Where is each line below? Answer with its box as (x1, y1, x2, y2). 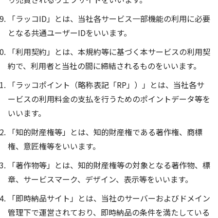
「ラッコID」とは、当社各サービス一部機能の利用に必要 (8, 13, 210, 25)
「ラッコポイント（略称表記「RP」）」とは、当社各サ (8, 79, 204, 91)
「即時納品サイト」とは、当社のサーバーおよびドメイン (8, 192, 210, 204)
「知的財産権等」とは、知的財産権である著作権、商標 (8, 126, 202, 138)
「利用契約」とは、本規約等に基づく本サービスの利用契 (8, 46, 210, 58)
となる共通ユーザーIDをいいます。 (8, 27, 131, 39)
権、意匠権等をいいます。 (8, 140, 100, 152)
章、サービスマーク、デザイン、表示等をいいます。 (8, 173, 193, 185)
